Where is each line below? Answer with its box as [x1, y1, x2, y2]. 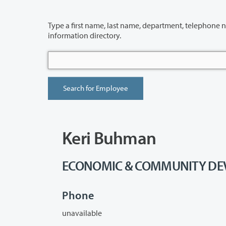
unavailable [62, 207, 102, 218]
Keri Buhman [62, 126, 156, 149]
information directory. [48, 30, 121, 40]
